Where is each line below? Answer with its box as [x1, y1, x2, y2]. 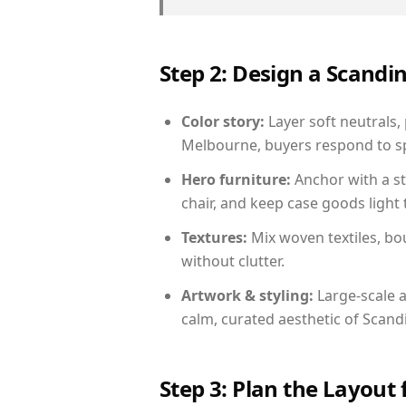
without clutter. [181, 251, 285, 271]
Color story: [181, 111, 265, 131]
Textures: [181, 227, 247, 247]
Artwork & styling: [181, 285, 314, 305]
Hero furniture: [181, 169, 291, 189]
